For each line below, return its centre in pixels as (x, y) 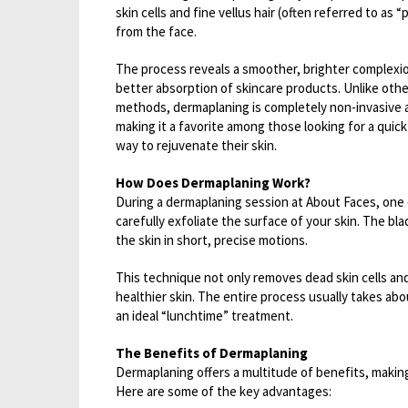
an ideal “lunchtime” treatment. (204, 316)
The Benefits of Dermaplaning (212, 353)
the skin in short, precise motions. (212, 240)
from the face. (156, 31)
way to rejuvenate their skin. (196, 145)
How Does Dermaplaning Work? (213, 183)
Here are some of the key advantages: (224, 391)
